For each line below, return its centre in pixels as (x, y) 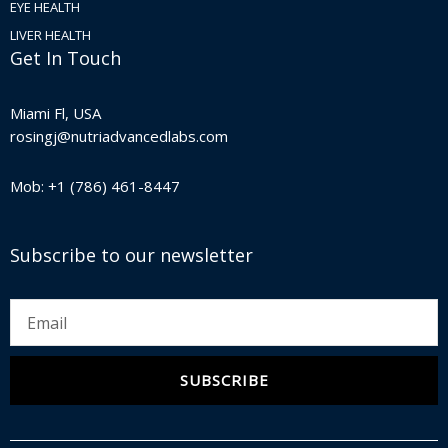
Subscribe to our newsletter (131, 254)
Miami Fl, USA (55, 113)
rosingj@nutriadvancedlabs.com (119, 136)
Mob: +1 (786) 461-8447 (95, 185)
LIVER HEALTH (50, 34)
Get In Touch (65, 57)
